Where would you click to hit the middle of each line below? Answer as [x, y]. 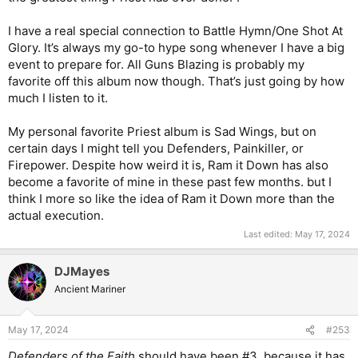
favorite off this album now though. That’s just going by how [176, 81]
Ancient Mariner [90, 288]
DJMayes [82, 271]
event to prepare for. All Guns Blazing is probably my [156, 64]
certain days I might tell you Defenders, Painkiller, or [156, 148]
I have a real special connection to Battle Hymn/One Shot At [175, 31]
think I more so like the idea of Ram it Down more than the [171, 199]
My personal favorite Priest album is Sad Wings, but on [162, 131]
